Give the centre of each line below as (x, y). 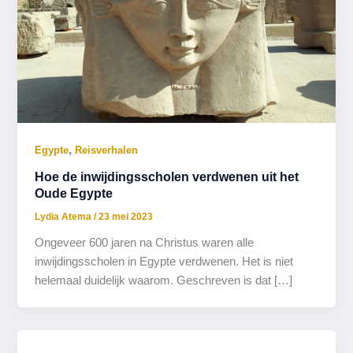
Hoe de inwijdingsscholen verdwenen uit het (167, 176)
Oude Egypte (74, 193)
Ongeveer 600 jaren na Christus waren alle (145, 243)
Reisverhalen (107, 150)
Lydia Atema (65, 217)
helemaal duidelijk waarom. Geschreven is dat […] (164, 281)
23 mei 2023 (126, 217)
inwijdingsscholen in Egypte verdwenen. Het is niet (164, 262)
